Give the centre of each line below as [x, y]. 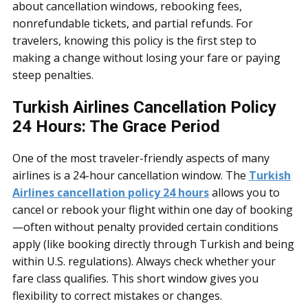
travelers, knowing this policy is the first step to [134, 41]
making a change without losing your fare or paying [146, 58]
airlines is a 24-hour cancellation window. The [131, 175]
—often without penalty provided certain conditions [145, 227]
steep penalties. [53, 75]
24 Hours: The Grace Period [116, 126]
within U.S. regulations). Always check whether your [144, 261]
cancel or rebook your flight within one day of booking [153, 210]
